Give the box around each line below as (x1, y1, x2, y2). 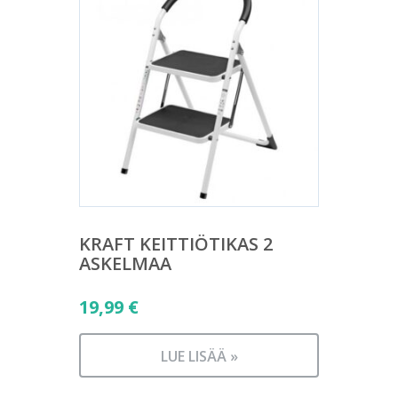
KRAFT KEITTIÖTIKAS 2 (79, 232, 273, 256)
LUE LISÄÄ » (160, 346, 238, 366)
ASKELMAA (79, 251, 171, 275)
